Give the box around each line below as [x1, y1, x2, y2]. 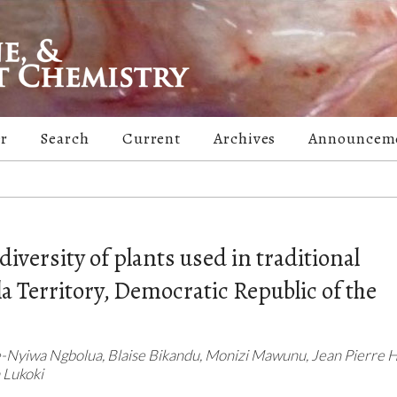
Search [41, 128, 90, 150]
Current [121, 128, 182, 150]
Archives [214, 128, 276, 150]
